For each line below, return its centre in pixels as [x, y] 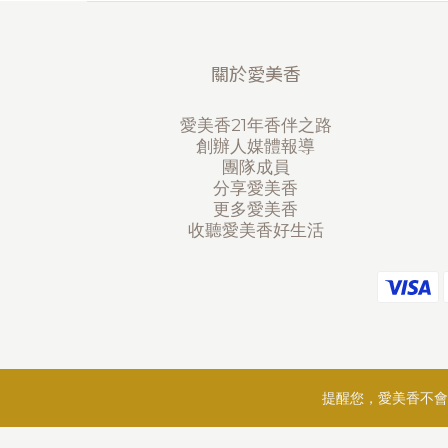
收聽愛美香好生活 [255, 230]
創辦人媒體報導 [256, 146]
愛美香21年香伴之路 [255, 125]
